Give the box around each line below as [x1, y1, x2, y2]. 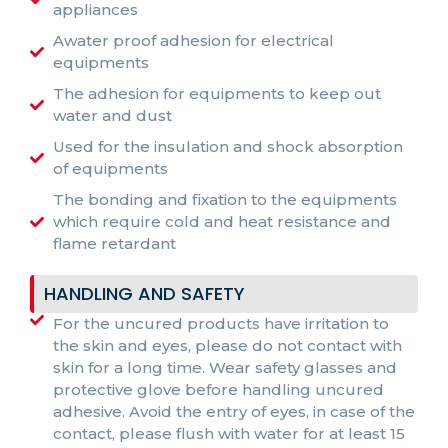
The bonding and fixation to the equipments [52, 189, 397, 209]
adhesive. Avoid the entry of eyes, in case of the [52, 401, 415, 421]
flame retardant [52, 233, 176, 253]
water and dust [52, 105, 172, 125]
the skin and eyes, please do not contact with [52, 335, 402, 355]
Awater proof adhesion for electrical [52, 30, 334, 50]
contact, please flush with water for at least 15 [52, 423, 405, 443]
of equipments [52, 158, 168, 178]
